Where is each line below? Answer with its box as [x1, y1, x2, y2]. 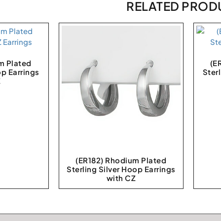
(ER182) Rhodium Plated [75, 155, 167, 165]
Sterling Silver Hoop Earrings [67, 164, 176, 174]
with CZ [106, 173, 136, 183]
